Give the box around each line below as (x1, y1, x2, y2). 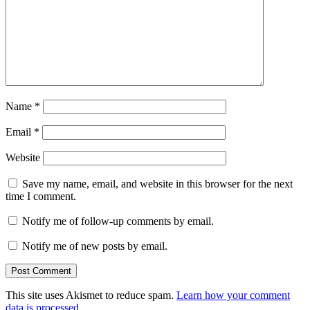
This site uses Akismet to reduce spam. (6, 289, 176, 302)
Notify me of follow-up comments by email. (22, 215, 214, 228)
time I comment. (6, 190, 76, 203)
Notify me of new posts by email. (22, 240, 167, 253)
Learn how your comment (176, 289, 290, 302)
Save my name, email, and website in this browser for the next (22, 178, 293, 190)
